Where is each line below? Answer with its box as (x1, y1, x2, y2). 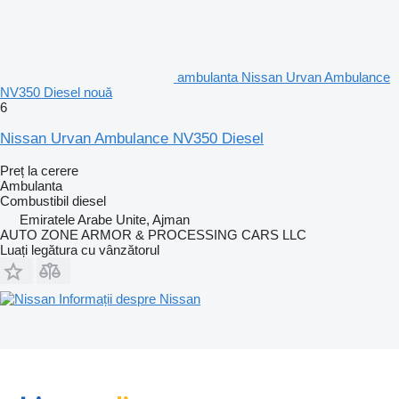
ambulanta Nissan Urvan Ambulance (177, 69, 390, 85)
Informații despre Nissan (59, 290, 200, 306)
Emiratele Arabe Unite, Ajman (20, 211, 190, 227)
